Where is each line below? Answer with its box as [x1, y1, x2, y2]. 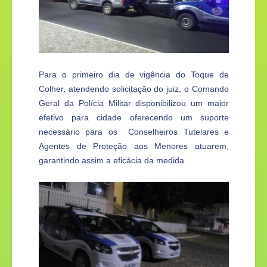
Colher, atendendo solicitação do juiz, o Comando [39, 83, 229, 94]
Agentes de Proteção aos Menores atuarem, [39, 141, 229, 151]
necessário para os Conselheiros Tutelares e [39, 126, 229, 136]
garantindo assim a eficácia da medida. [39, 155, 187, 165]
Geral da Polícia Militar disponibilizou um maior [39, 98, 229, 108]
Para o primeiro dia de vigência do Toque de [39, 69, 229, 79]
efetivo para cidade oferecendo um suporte [39, 112, 229, 122]
